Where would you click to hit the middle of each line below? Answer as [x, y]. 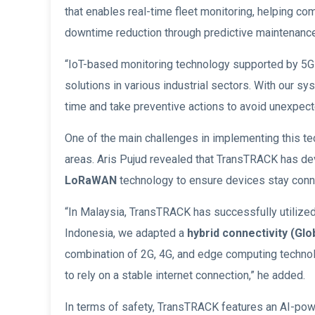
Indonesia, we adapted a [126, 233]
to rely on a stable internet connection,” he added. [185, 276]
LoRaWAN [91, 181]
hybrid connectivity [237, 233]
